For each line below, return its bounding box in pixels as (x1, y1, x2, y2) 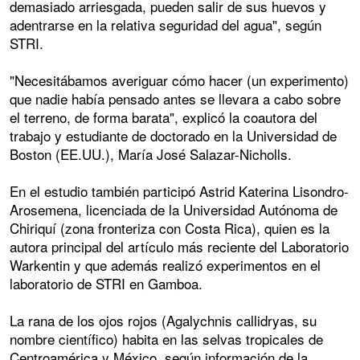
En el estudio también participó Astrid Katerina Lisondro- (10, 181, 349, 202)
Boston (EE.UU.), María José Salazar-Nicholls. (10, 144, 292, 165)
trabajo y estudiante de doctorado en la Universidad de (10, 125, 337, 146)
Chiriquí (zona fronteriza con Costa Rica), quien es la (10, 218, 329, 239)
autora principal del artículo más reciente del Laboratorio (10, 236, 349, 257)
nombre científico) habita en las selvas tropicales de (10, 329, 323, 350)
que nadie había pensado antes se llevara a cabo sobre (10, 88, 341, 109)
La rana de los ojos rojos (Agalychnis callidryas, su (10, 310, 317, 331)
